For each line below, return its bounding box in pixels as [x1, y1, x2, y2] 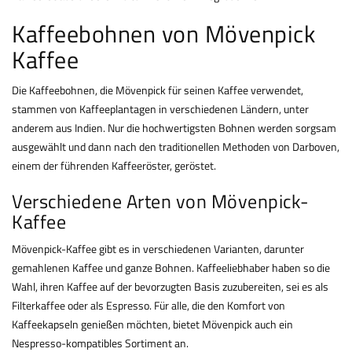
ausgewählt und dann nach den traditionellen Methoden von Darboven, [12, 138, 339, 156]
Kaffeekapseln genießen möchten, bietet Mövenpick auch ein [12, 316, 293, 333]
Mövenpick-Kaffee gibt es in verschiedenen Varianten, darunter [12, 240, 304, 258]
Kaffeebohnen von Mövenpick [12, 16, 315, 53]
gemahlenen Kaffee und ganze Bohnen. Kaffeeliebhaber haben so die [12, 259, 330, 277]
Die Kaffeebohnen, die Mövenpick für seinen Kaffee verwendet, [12, 82, 303, 99]
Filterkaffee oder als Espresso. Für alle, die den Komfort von [12, 297, 285, 314]
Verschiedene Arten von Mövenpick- [12, 187, 310, 216]
